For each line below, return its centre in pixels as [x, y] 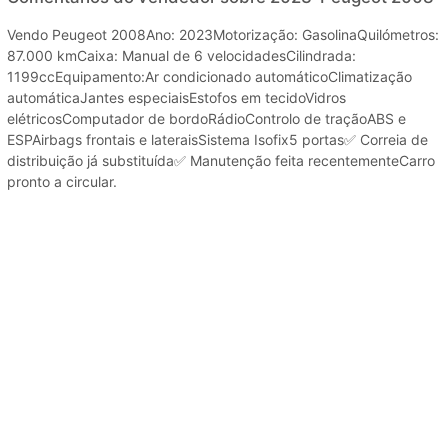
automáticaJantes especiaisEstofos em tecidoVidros [176, 97]
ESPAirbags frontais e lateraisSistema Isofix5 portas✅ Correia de [217, 139]
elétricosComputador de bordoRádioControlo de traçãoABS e [206, 118]
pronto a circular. [62, 181]
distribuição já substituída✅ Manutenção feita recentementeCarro [221, 160]
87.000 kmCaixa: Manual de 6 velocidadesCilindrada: [181, 55]
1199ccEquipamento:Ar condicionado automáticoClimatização [209, 76]
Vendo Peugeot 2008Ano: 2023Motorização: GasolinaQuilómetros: [223, 34]
